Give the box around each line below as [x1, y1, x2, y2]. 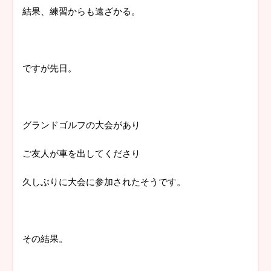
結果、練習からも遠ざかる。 [22, 4, 141, 18]
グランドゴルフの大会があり [22, 118, 141, 131]
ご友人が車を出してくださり [22, 146, 141, 160]
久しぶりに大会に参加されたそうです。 [22, 175, 186, 188]
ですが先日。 [22, 61, 77, 74]
